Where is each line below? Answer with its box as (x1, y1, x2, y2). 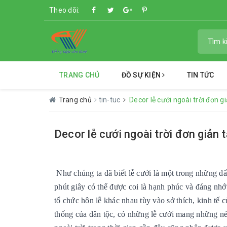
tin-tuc (98, 96, 122, 104)
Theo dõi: (49, 6, 80, 14)
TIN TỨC (186, 71, 214, 79)
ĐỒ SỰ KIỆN (121, 71, 163, 79)
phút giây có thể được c (54, 182, 132, 191)
